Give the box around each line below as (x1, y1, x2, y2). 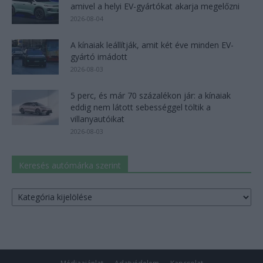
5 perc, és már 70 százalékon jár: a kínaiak (70, 89, 231, 101)
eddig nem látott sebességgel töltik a (70, 101, 211, 113)
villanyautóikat (70, 113, 124, 124)
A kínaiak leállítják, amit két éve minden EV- (70, 39, 234, 50)
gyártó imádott (70, 50, 127, 62)
